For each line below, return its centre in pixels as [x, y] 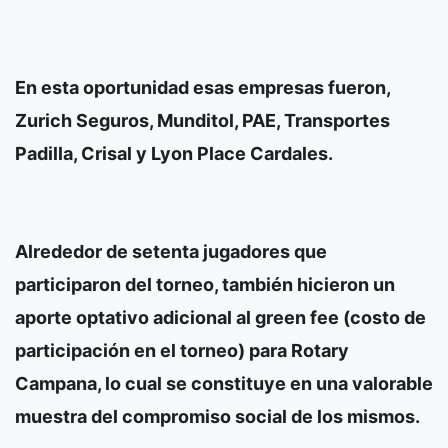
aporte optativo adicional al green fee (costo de [220, 317]
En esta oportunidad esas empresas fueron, [202, 87]
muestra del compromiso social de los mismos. [217, 416]
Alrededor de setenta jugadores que [171, 251]
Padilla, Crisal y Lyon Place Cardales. [174, 153]
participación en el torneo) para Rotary [182, 350]
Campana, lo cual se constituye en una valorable [224, 383]
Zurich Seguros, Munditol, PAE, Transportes [202, 120]
